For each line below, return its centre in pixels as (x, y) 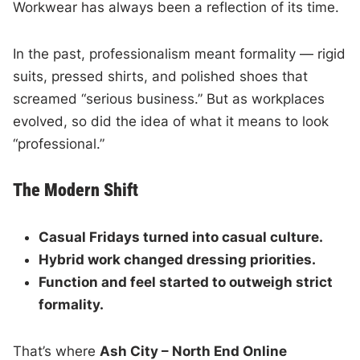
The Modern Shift (76, 190)
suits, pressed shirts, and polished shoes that (161, 76)
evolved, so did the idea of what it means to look (171, 121)
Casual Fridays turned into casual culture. (181, 237)
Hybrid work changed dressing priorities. (178, 259)
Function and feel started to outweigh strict (186, 282)
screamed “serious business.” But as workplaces (169, 98)
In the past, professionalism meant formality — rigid (180, 53)
